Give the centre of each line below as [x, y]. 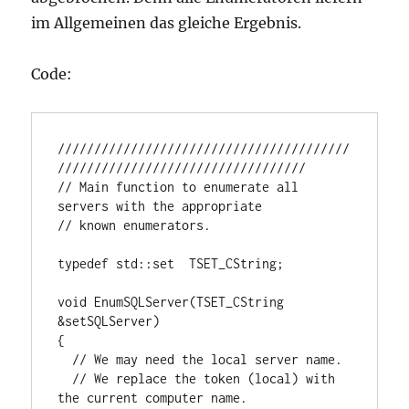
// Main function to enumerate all [178, 187]
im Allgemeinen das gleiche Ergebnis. [167, 23]
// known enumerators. [135, 225]
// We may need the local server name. [65, 360]
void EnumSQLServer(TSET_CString [171, 302]
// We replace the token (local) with [65, 379]
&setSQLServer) [109, 321]
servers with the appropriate [160, 206]
